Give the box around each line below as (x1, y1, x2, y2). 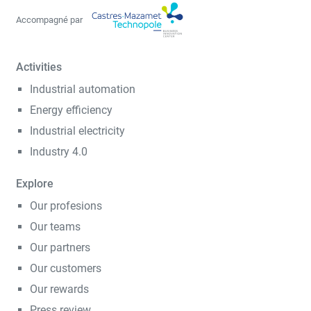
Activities (16, 60, 62, 74)
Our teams (30, 219, 81, 233)
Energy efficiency (30, 103, 112, 117)
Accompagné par (16, 14, 83, 25)
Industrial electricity (30, 124, 125, 137)
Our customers (30, 261, 101, 275)
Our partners (30, 240, 90, 254)
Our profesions (30, 199, 102, 212)
